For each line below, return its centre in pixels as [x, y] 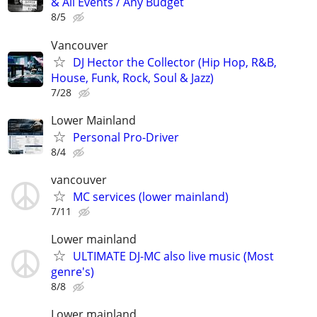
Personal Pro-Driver [126, 137]
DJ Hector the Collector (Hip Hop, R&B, [175, 62]
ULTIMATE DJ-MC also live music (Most [173, 257]
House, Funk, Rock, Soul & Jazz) [132, 77]
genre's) [73, 272]
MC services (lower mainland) [151, 196]
